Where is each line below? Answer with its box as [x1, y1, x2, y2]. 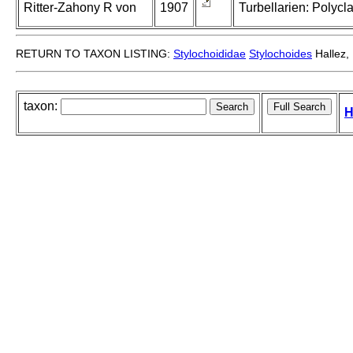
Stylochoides [249, 47, 312, 61]
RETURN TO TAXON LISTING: [16, 47, 173, 61]
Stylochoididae [173, 47, 246, 61]
